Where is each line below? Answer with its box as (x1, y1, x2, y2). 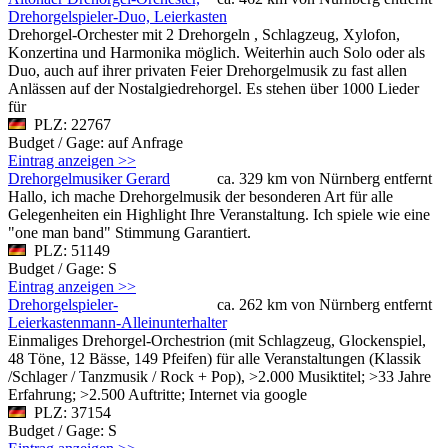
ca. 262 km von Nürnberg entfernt (217, 295, 432, 313)
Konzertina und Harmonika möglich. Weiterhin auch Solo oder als (8, 43, 425, 61)
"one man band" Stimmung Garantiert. (8, 223, 251, 241)
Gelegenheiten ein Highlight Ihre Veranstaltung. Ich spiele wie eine (8, 205, 430, 223)
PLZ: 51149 (26, 241, 110, 259)
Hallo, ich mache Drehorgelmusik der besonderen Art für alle (8, 187, 393, 205)
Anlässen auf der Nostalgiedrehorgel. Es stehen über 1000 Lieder (8, 79, 419, 97)
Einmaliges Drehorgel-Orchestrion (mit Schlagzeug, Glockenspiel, (8, 331, 426, 349)
